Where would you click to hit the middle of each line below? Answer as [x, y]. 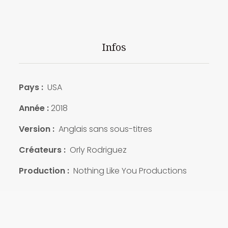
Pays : [31, 87]
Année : [34, 108]
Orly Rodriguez [96, 150]
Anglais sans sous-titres [103, 129]
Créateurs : [42, 150]
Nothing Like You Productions [128, 170]
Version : [36, 129]
